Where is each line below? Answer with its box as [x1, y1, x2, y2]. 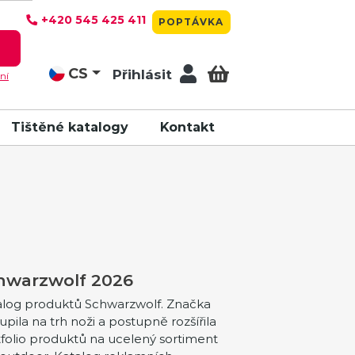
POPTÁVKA [158, 15, 224, 28]
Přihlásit [113, 67, 173, 82]
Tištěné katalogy [11, 120, 128, 135]
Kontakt [160, 120, 215, 135]
